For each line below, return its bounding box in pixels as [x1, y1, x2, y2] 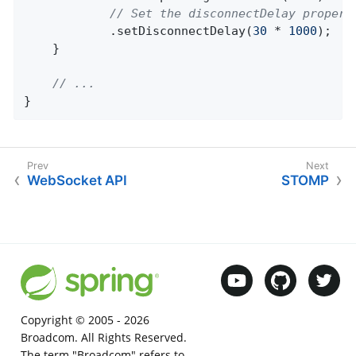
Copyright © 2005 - [20, 312, 124, 328]
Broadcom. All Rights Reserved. [20, 330, 187, 346]
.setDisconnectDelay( [110, 23, 253, 38]
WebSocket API [27, 172, 127, 189]
